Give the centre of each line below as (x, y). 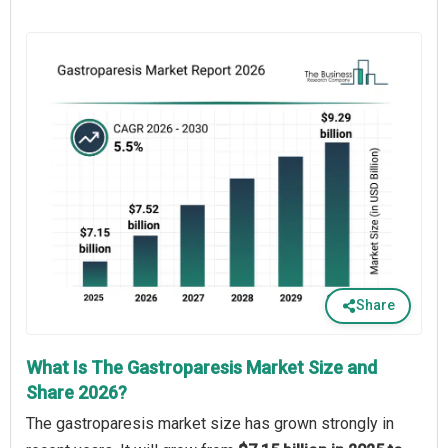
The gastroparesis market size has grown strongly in (210, 423)
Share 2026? (76, 392)
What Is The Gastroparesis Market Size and (201, 367)
